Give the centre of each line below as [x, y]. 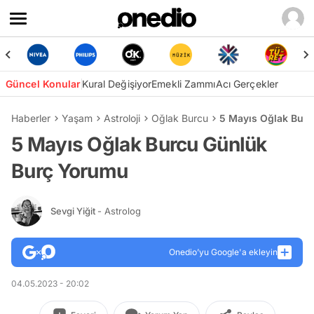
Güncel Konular [43, 84]
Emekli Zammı [184, 84]
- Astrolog [119, 211]
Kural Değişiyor [117, 84]
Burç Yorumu [70, 171]
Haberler [31, 118]
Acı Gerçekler [247, 84]
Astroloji [122, 118]
